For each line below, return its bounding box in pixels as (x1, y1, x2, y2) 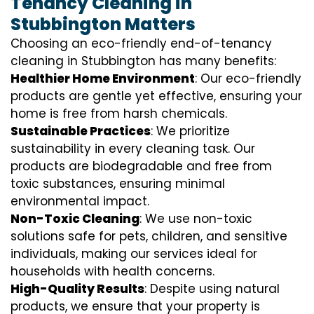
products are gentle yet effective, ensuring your (11, 88, 302, 104)
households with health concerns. (11, 263, 214, 280)
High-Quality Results (11, 280, 144, 297)
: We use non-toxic (139, 210, 252, 227)
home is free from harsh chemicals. (11, 105, 227, 122)
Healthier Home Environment (11, 70, 195, 87)
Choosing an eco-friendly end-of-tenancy (11, 35, 272, 52)
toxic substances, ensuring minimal (11, 175, 225, 192)
